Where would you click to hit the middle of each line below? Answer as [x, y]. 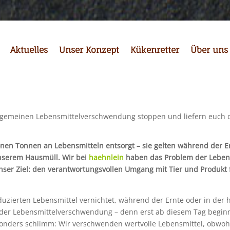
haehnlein [106, 158]
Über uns [209, 50]
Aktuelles [29, 50]
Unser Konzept [89, 50]
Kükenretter [155, 50]
